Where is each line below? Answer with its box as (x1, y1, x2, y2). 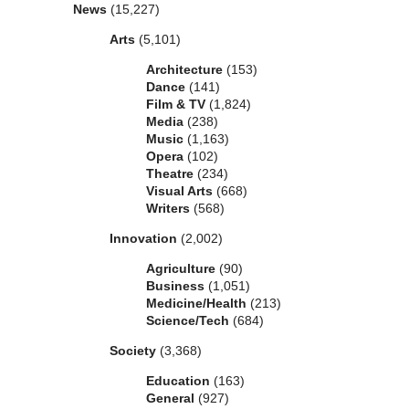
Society (110, 343, 156, 359)
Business (146, 278, 204, 294)
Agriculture (146, 261, 215, 277)
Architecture (146, 62, 223, 78)
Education (146, 373, 210, 389)
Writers (146, 201, 190, 216)
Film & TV (146, 97, 205, 112)
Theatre (146, 166, 194, 182)
